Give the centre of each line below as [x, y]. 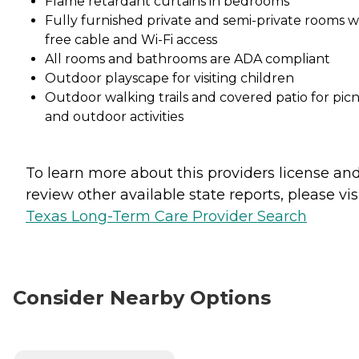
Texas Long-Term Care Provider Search [166, 216]
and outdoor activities [114, 116]
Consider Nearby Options [142, 297]
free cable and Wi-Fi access [131, 39]
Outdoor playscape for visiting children [169, 78]
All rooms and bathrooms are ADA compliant [188, 58]
